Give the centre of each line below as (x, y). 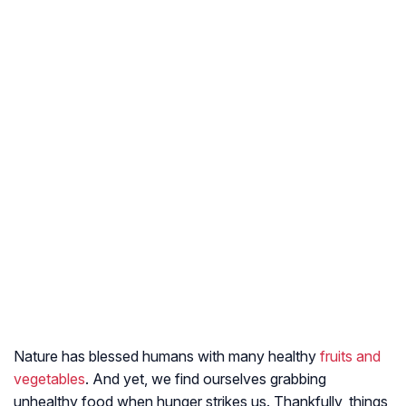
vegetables (49, 379)
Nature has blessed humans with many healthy (167, 357)
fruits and (350, 357)
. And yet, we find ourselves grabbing (206, 379)
